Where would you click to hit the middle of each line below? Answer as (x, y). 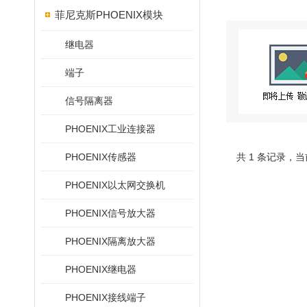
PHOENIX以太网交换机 (115, 185)
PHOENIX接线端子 (106, 297)
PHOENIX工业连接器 (110, 129)
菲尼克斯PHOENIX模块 (109, 15)
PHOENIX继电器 (101, 269)
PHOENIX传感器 (101, 157)
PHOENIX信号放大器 (110, 213)
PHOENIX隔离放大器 (110, 241)
